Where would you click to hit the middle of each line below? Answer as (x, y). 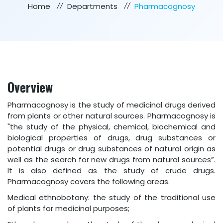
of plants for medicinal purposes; (68, 208)
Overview (30, 87)
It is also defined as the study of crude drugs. (111, 170)
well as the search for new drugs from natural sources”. (111, 160)
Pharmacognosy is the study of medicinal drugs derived (111, 105)
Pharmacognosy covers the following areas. (89, 181)
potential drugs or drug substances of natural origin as (111, 149)
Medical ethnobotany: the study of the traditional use (111, 197)
